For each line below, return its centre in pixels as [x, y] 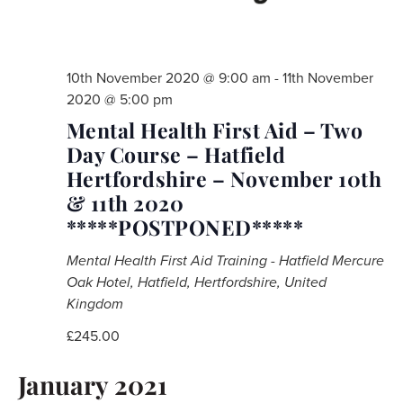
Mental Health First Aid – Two [214, 130]
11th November [327, 78]
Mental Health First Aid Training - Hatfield [199, 260]
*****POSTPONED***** [184, 227]
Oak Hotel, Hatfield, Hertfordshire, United [196, 282]
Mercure [358, 260]
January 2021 [92, 384]
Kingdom [94, 304]
